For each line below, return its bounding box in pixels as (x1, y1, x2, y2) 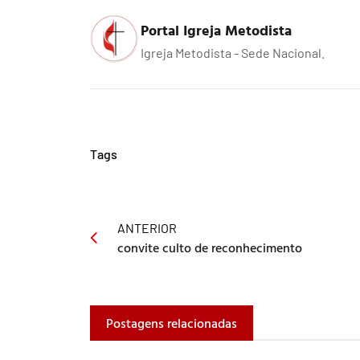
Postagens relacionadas (106, 313, 237, 333)
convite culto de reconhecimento (117, 237, 302, 257)
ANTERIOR (117, 219, 177, 235)
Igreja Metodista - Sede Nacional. (141, 44, 325, 60)
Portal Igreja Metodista (141, 18, 292, 41)
